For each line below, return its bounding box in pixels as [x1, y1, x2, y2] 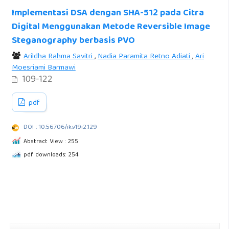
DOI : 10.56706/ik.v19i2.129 [23, 121, 97, 133]
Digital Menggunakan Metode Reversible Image [11, 19, 210, 36]
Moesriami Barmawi [11, 61, 76, 75]
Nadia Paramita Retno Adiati [97, 50, 192, 63]
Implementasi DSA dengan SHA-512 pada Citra [11, 5, 204, 22]
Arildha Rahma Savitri [23, 50, 95, 63]
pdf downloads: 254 [23, 149, 79, 161]
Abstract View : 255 [23, 136, 78, 147]
